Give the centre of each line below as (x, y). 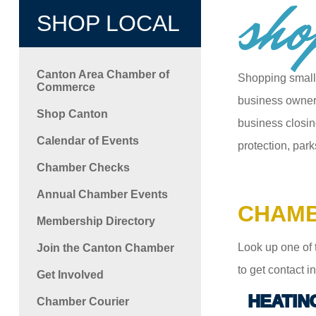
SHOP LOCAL (108, 23)
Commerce (66, 87)
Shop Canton (72, 114)
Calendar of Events (87, 140)
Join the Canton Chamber (105, 248)
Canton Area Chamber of (103, 74)
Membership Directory (96, 221)
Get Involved (70, 274)
